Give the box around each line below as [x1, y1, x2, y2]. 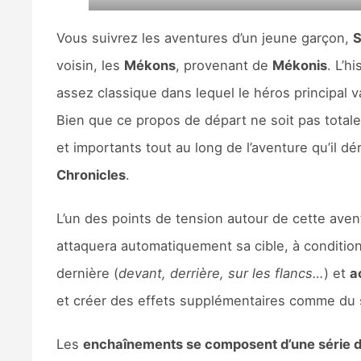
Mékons [123, 56, 176, 73]
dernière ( [56, 264, 118, 281]
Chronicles [56, 166, 126, 183]
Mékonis [272, 56, 327, 73]
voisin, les [56, 56, 124, 73]
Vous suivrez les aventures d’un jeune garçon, [56, 29, 353, 46]
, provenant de [175, 56, 272, 73]
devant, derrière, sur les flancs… [118, 264, 324, 281]
